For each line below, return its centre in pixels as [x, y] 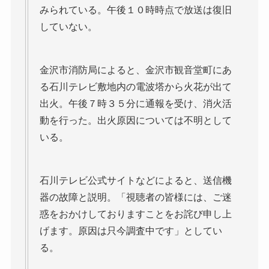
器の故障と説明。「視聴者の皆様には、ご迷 [135, 197]
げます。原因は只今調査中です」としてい [131, 231]
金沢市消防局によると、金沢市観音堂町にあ [135, 70]
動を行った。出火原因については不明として [135, 120]
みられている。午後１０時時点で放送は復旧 [135, 10]
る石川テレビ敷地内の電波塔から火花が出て [135, 86]
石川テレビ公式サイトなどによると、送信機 [135, 180]
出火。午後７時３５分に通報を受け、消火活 [135, 103]
